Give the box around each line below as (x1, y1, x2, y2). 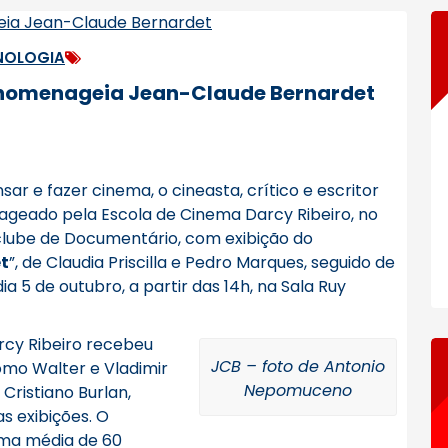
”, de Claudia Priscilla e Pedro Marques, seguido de (9, 251, 395, 274)
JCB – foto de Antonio (211, 355, 385, 378)
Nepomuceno (244, 379, 352, 402)
